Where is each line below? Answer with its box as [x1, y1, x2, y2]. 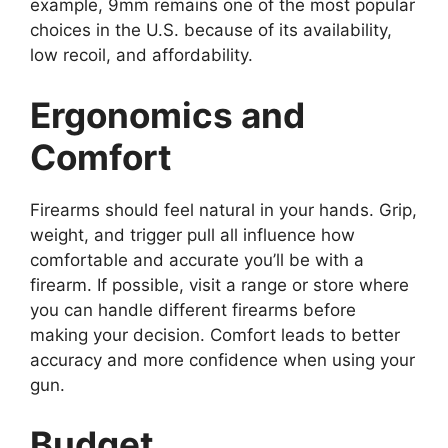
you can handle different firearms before [30, 299, 356, 320]
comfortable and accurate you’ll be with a [30, 249, 364, 270]
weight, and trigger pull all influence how [30, 224, 355, 245]
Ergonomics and [30, 93, 305, 136]
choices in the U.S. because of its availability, [30, 20, 392, 40]
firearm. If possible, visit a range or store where [30, 274, 409, 295]
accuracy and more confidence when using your [30, 349, 415, 370]
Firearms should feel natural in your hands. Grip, [30, 199, 417, 220]
